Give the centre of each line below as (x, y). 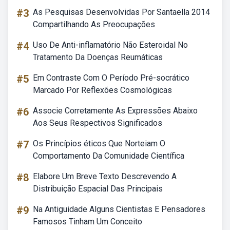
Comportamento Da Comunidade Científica (109, 156)
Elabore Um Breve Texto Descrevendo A (105, 176)
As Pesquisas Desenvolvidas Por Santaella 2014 (121, 12)
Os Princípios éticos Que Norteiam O (99, 143)
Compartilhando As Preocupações (94, 24)
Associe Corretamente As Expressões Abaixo (115, 111)
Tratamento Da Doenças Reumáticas (98, 57)
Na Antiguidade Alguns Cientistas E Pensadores (119, 209)
